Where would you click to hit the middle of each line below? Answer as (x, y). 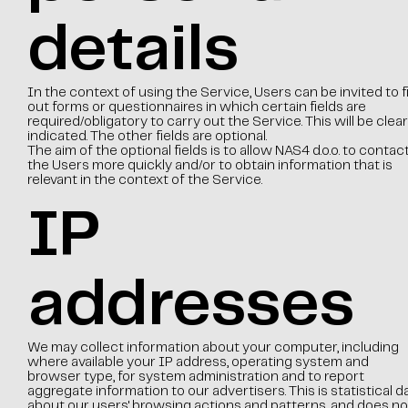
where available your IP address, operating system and (198, 362)
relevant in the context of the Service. (144, 180)
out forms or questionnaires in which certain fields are (196, 107)
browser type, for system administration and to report (195, 377)
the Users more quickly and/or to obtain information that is (209, 166)
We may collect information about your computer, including (213, 348)
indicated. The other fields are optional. (147, 137)
